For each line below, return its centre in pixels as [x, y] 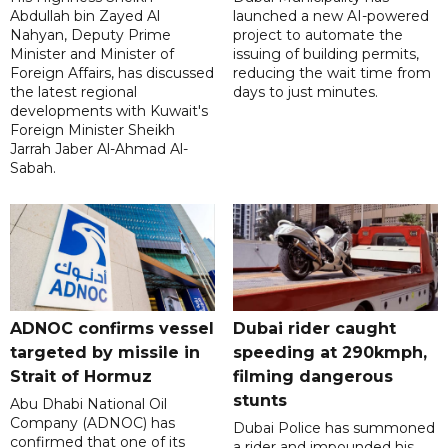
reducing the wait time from [331, 73]
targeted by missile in [105, 353]
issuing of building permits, [325, 54]
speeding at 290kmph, [329, 353]
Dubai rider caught [314, 329]
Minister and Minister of [92, 54]
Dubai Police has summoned [333, 428]
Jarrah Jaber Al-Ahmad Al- [99, 149]
